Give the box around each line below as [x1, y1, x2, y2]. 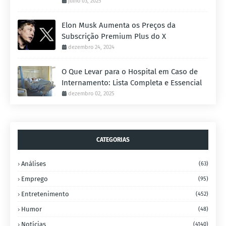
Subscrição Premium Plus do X [62, 32, 166, 41]
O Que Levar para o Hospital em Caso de [62, 67, 198, 77]
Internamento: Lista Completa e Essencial [62, 78, 202, 88]
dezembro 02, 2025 [68, 90, 115, 97]
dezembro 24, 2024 [68, 44, 115, 51]
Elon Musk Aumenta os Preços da [62, 21, 176, 30]
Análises [21, 160, 46, 168]
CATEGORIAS [96, 136, 130, 144]
